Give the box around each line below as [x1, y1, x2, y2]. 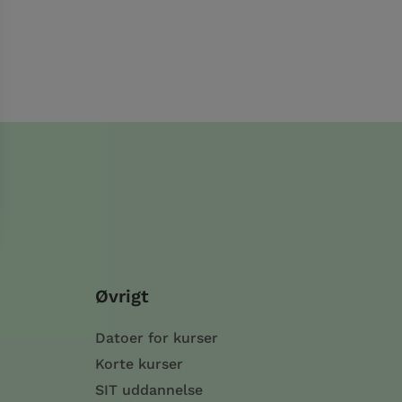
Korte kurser [95, 354, 183, 372]
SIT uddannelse [95, 380, 203, 398]
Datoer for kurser [95, 328, 218, 346]
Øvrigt [95, 284, 149, 307]
